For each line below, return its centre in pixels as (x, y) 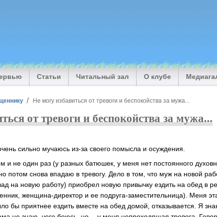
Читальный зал (103, 77)
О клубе (158, 77)
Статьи (49, 77)
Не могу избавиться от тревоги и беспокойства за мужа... (111, 100)
